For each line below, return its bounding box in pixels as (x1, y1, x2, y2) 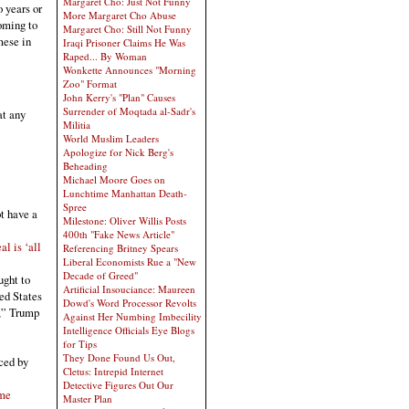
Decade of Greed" (63, 268, 138, 282)
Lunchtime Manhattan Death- (63, 186, 187, 200)
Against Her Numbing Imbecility (63, 309, 202, 323)
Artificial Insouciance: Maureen (63, 282, 195, 296)
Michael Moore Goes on (63, 173, 165, 186)
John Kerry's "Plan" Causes (63, 90, 175, 104)
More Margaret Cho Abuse (63, 8, 176, 22)
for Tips (63, 337, 97, 351)
